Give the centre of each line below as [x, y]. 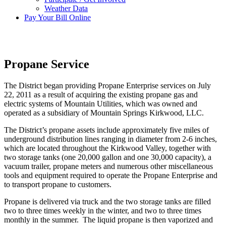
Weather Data [66, 8]
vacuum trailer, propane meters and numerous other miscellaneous [108, 166]
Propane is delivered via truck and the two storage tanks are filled [107, 201]
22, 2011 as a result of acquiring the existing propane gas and [101, 94]
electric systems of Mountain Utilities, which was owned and [101, 103]
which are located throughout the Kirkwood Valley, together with [107, 148]
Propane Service [47, 64]
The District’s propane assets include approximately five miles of [106, 130]
